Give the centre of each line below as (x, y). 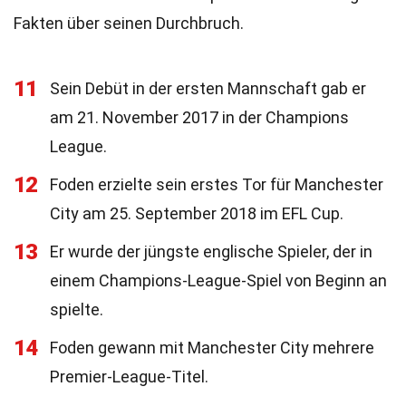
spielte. (77, 309)
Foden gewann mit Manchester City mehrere (212, 348)
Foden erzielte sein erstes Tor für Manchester (217, 184)
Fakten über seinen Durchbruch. (129, 23)
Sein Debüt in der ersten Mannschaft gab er (208, 88)
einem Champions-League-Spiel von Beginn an (218, 280)
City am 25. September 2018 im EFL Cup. (197, 213)
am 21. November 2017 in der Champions (199, 117)
